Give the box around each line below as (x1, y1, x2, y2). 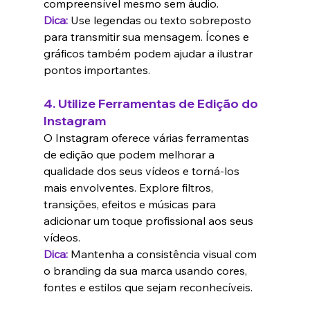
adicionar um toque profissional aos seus (43, 214, 256, 228)
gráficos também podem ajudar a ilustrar (43, 46, 255, 61)
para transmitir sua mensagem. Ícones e (43, 30, 252, 44)
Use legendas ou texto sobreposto (70, 13, 254, 28)
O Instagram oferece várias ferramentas (43, 131, 252, 145)
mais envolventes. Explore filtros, (43, 181, 216, 195)
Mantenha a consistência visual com (67, 247, 259, 262)
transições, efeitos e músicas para (43, 197, 219, 212)
